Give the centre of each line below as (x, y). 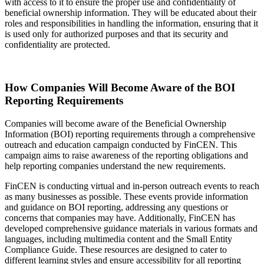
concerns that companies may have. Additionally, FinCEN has (120, 217)
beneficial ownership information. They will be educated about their (131, 13)
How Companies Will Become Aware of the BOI (120, 87)
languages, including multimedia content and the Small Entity (118, 239)
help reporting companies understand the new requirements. (115, 166)
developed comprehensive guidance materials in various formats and (131, 228)
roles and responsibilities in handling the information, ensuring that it (131, 24)
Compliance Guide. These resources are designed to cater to (116, 249)
